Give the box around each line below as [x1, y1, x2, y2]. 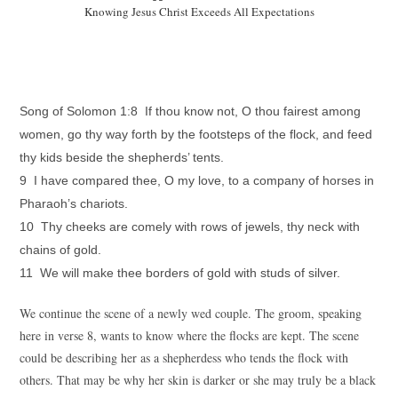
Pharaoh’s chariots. [20, 196, 129, 211]
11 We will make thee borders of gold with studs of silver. [20, 266, 341, 280]
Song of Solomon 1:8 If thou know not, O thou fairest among [20, 104, 362, 118]
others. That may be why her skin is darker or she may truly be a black [20, 371, 377, 388]
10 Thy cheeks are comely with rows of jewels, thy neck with [20, 219, 361, 234]
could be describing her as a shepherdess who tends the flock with [20, 349, 349, 366]
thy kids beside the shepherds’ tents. [20, 150, 225, 164]
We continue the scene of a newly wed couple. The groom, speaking [20, 305, 362, 322]
